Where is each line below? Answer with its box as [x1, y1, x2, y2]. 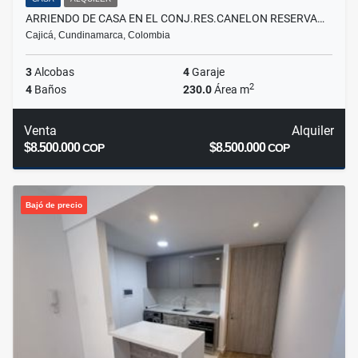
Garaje [189, 66, 225, 79]
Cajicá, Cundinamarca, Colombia [26, 30, 170, 42]
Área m [212, 83, 249, 97]
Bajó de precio [26, 201, 82, 210]
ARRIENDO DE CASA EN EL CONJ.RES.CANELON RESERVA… [26, 12, 324, 26]
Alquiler [291, 123, 334, 139]
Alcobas [32, 66, 74, 79]
